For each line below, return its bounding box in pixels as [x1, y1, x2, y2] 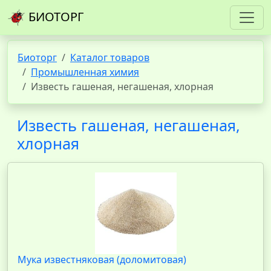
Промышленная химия [31, 65, 139, 79]
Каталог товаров [70, 51, 149, 64]
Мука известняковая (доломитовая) [18, 253, 186, 266]
